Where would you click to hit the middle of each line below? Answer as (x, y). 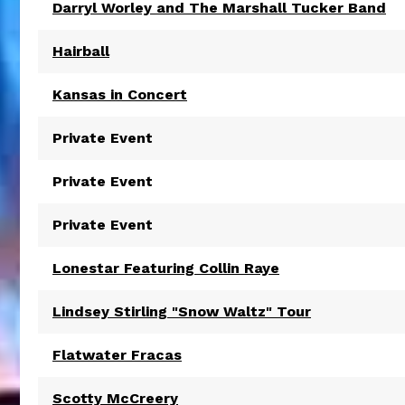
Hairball (81, 51)
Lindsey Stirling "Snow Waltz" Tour (182, 311)
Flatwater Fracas (117, 355)
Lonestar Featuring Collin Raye (166, 268)
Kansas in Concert (120, 94)
